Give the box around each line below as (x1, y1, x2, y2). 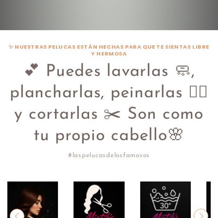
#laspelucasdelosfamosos (68, 152, 150, 159)
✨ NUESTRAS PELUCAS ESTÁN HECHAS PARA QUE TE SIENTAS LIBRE (8, 42, 210, 51)
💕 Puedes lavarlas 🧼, (23, 63, 195, 80)
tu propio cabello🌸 (33, 127, 185, 145)
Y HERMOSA (91, 49, 127, 57)
